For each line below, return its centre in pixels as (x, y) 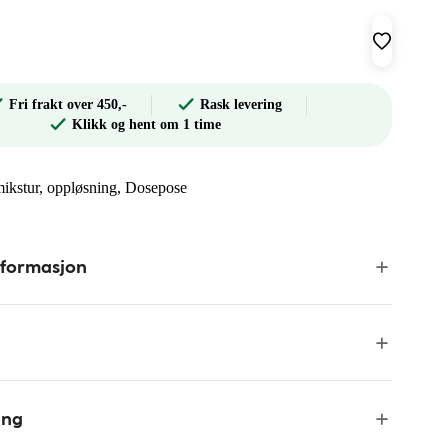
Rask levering (241, 104)
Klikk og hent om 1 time (146, 124)
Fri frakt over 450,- (68, 104)
